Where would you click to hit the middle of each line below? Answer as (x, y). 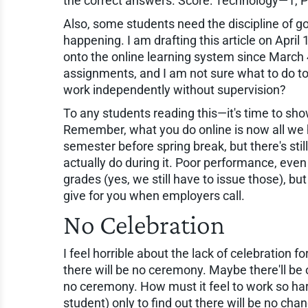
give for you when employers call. (154, 195)
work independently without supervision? (175, 89)
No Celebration (144, 224)
